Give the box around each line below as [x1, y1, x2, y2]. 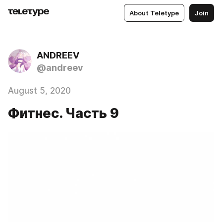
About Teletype [129, 8, 179, 17]
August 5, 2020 [8, 86, 71, 96]
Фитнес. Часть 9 [8, 105, 119, 121]
